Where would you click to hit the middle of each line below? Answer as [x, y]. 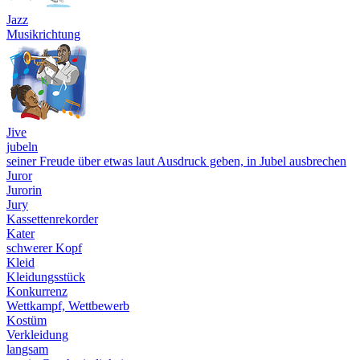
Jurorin [24, 190]
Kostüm [27, 320]
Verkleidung [37, 334]
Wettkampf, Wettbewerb [68, 305]
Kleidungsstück [46, 276]
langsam [27, 349]
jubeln [22, 146]
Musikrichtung [43, 34]
